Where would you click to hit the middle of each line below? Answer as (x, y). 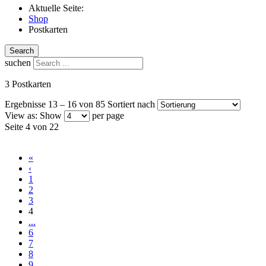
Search (22, 50)
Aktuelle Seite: (58, 8)
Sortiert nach (131, 104)
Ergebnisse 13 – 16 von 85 (55, 104)
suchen (18, 62)
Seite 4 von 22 (32, 126)
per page (108, 115)
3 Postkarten (28, 84)
